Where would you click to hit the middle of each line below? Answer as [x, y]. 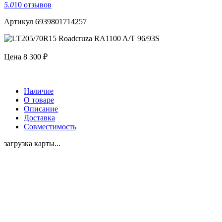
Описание [41, 109]
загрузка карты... [32, 143]
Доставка [39, 117]
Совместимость [50, 126]
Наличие [39, 91]
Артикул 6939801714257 [45, 21]
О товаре [39, 100]
